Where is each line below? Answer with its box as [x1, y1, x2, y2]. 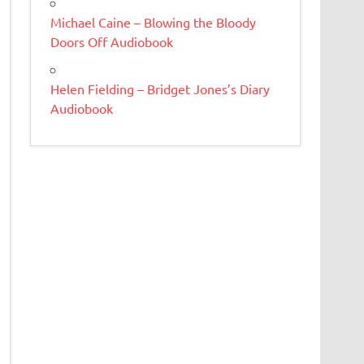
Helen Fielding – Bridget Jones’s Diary [50, 80, 271, 97]
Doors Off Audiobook [50, 32, 174, 50]
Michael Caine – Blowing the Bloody [50, 13, 257, 30]
